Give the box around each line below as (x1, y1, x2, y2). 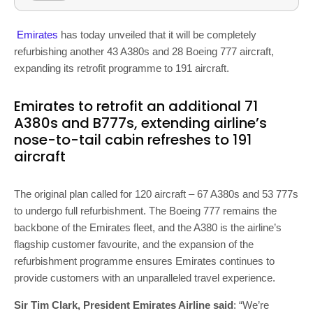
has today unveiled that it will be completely (61, 29, 256, 41)
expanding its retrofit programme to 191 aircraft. (14, 62, 229, 75)
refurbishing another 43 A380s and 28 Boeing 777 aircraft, (14, 45, 274, 58)
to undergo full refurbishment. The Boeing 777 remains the (14, 205, 277, 217)
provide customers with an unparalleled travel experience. (14, 272, 275, 284)
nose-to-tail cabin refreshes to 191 (14, 130, 252, 150)
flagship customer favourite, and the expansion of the (14, 238, 254, 251)
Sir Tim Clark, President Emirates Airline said (14, 299, 233, 312)
